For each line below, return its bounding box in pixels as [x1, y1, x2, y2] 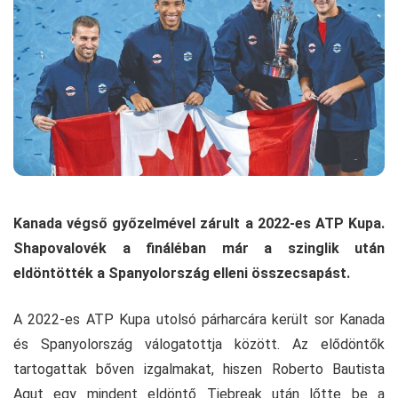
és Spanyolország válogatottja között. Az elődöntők [13, 335, 385, 353]
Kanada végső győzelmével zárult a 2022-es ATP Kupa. [13, 214, 385, 232]
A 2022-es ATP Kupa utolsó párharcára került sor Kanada [13, 310, 385, 328]
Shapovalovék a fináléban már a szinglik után [13, 239, 385, 257]
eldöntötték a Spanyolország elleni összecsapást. [13, 264, 354, 282]
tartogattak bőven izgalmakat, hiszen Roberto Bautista [13, 360, 385, 378]
